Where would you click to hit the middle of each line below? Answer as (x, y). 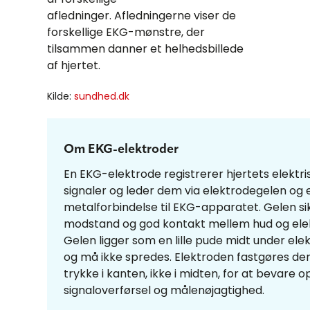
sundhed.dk (102, 96)
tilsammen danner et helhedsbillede (145, 48)
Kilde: (61, 96)
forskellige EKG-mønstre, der (126, 32)
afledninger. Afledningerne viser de (142, 15)
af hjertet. (74, 65)
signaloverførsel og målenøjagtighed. (164, 290)
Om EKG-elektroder (121, 149)
